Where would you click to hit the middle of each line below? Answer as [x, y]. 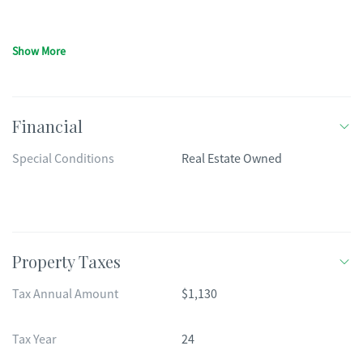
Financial [47, 126]
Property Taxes [66, 261]
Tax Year [34, 340]
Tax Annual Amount [65, 294]
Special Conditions [63, 159]
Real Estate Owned [232, 159]
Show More [39, 51]
